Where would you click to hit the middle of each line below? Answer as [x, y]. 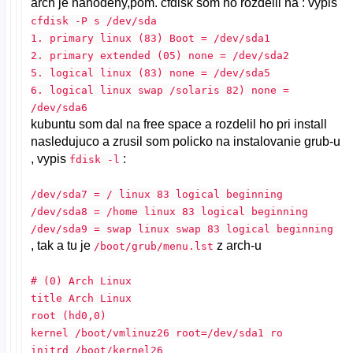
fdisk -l [95, 159]
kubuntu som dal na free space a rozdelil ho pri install [179, 124]
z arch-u [238, 245]
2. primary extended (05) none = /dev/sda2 [160, 55]
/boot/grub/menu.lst [154, 246]
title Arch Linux [82, 298]
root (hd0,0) [69, 315]
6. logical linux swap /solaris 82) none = [160, 90]
